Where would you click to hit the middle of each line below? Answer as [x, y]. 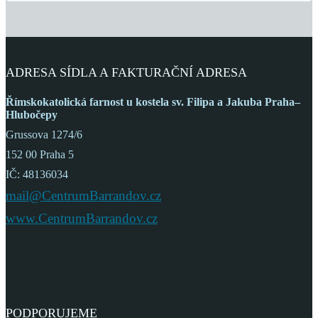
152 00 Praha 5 [40, 154]
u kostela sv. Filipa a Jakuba [196, 102]
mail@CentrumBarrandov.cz [83, 196]
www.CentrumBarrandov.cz [82, 218]
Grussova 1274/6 [44, 135]
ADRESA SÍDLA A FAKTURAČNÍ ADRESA [126, 72]
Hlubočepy [32, 115]
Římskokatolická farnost [66, 102]
